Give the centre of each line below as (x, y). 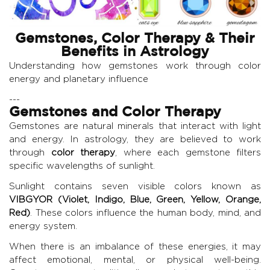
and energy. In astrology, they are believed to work (135, 139)
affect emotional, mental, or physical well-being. (135, 260)
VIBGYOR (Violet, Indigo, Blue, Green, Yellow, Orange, (135, 199)
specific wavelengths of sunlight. (82, 166)
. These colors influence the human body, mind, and (146, 213)
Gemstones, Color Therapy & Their (135, 39)
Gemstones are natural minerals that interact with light (135, 126)
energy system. (43, 226)
